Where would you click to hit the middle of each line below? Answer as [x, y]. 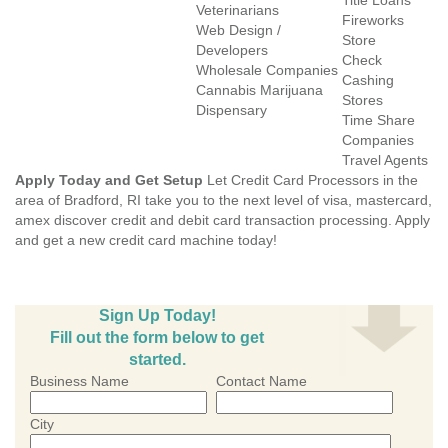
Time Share [378, 120]
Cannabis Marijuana [259, 90]
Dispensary [231, 110]
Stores [362, 100]
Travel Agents [385, 160]
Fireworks [373, 20]
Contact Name [261, 381]
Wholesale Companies [267, 70]
